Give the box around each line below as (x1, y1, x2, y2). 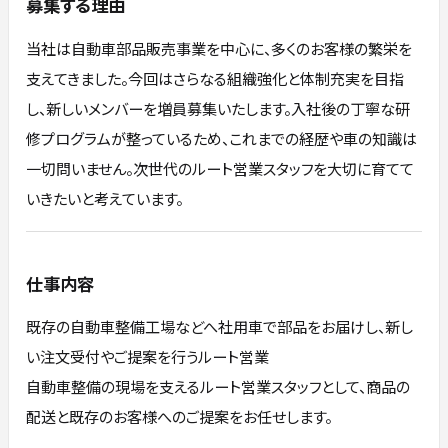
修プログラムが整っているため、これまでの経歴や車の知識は (26, 126, 418, 149)
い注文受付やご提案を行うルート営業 (26, 345, 270, 368)
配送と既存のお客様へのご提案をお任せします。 (26, 405, 333, 428)
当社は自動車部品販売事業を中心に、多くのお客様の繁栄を (26, 36, 413, 59)
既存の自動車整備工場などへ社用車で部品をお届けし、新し (26, 315, 414, 338)
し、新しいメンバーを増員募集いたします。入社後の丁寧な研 (26, 96, 411, 119)
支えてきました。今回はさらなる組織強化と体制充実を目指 (26, 66, 405, 89)
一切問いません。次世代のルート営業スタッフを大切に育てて (26, 156, 415, 179)
